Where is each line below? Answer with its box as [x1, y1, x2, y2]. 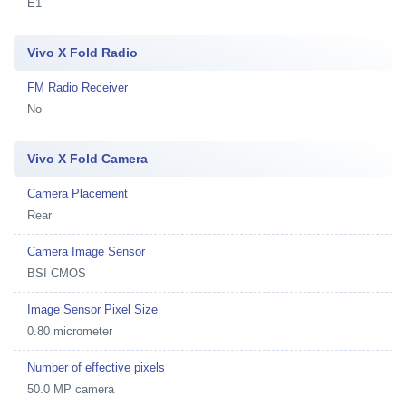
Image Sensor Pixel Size [27, 303, 158, 316]
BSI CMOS [27, 266, 86, 280]
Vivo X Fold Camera [27, 151, 148, 166]
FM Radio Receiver [27, 81, 128, 94]
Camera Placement [27, 187, 128, 200]
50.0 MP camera [27, 382, 114, 396]
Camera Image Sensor [27, 245, 145, 258]
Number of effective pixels [27, 361, 165, 374]
